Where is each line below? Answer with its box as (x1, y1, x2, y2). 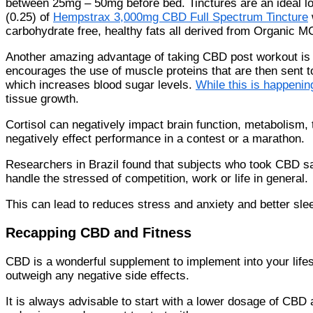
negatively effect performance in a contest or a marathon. (6, 131, 305, 145)
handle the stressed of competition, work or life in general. (6, 171, 308, 185)
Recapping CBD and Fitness (6, 225, 191, 241)
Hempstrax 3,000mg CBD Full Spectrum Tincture (53, 10, 308, 24)
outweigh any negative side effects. (6, 269, 193, 283)
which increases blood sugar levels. (6, 78, 196, 92)
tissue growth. (6, 92, 79, 105)
